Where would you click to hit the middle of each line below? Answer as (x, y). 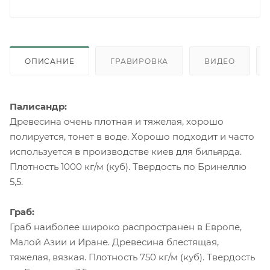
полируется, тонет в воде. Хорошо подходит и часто (132, 137)
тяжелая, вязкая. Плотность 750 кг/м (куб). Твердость (132, 257)
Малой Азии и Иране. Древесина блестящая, (114, 242)
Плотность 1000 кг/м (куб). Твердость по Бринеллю (128, 167)
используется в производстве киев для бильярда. (126, 152)
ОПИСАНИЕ (50, 61)
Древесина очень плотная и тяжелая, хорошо (117, 122)
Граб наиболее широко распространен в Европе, (126, 227)
